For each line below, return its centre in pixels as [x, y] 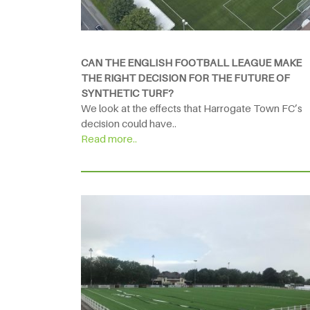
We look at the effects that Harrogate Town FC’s [192, 108]
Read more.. [109, 138]
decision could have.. [129, 123]
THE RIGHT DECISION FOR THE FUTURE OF [185, 77]
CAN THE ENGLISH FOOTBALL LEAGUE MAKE [191, 62]
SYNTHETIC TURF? [127, 92]
